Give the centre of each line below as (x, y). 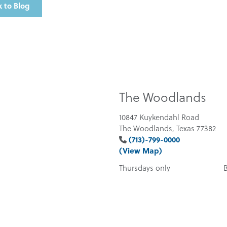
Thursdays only (144, 168)
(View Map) (140, 151)
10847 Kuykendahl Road (159, 117)
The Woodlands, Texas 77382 (167, 128)
